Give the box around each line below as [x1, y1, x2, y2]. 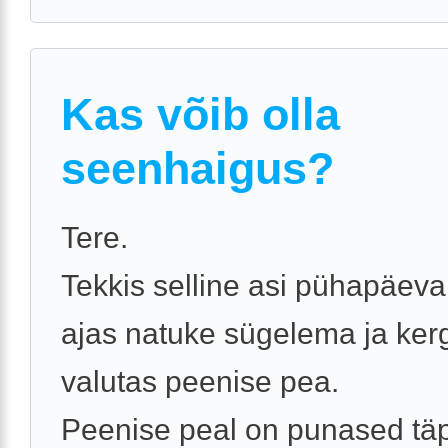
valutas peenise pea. [61, 365, 339, 399]
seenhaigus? [61, 142, 334, 194]
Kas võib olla [61, 88, 340, 140]
